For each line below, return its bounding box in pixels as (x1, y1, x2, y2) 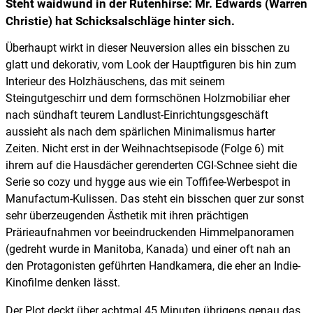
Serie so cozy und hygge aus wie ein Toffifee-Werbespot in (6, 175, 291, 189)
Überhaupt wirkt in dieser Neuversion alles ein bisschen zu (6, 41, 290, 55)
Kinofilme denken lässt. (6, 276, 120, 290)
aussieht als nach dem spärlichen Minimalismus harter (6, 125, 275, 139)
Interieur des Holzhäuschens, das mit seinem (6, 75, 225, 89)
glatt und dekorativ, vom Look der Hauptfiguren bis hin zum (6, 58, 296, 72)
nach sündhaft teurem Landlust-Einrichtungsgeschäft (6, 108, 268, 122)
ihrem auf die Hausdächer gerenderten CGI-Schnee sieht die (6, 159, 297, 173)
